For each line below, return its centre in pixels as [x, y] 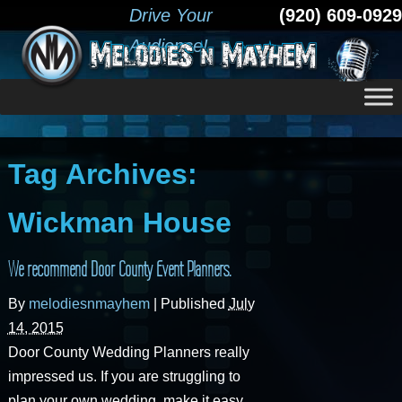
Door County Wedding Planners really [128, 352]
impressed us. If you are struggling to [124, 376]
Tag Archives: [102, 174]
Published [194, 303]
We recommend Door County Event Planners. [119, 269]
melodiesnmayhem [89, 303]
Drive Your [171, 15]
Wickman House [119, 222]
